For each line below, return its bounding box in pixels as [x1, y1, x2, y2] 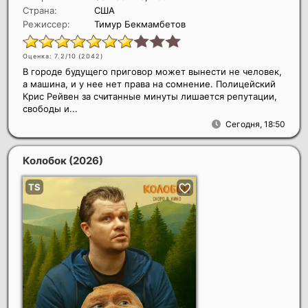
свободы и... [23, 102, 78, 114]
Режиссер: [23, 18, 70, 30]
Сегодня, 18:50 [225, 118, 285, 129]
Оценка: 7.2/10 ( [23, 52, 81, 60]
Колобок [23, 153, 69, 167]
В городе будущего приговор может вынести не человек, [23, 65, 282, 77]
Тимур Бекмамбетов [94, 18, 186, 30]
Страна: [23, 4, 57, 16]
